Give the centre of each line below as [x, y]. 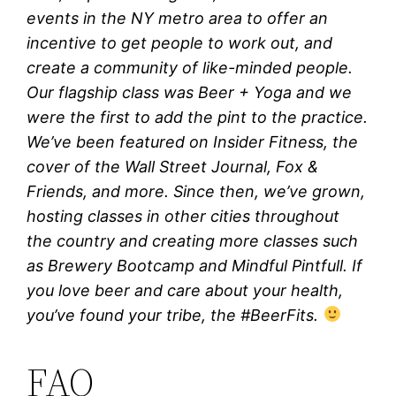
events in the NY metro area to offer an [178, 18]
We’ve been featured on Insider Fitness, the [193, 141]
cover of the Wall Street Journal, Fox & [173, 166]
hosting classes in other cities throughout [183, 216]
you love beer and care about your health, [185, 290]
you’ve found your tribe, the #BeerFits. [175, 315]
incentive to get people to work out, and [180, 42]
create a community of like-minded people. [190, 67]
